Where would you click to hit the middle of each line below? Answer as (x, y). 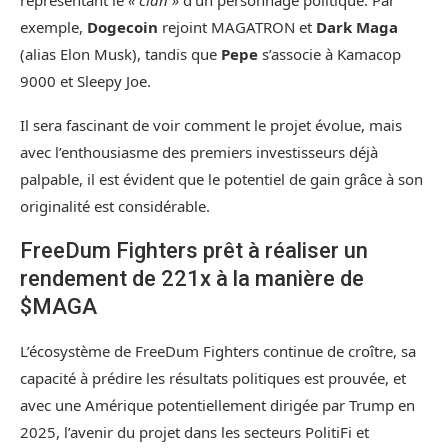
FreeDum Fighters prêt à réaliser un (194, 250)
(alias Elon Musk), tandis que (120, 53)
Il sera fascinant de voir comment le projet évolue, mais (211, 124)
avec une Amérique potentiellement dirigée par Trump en (217, 404)
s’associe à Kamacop (329, 53)
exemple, (53, 26)
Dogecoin (122, 26)
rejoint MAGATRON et (237, 26)
